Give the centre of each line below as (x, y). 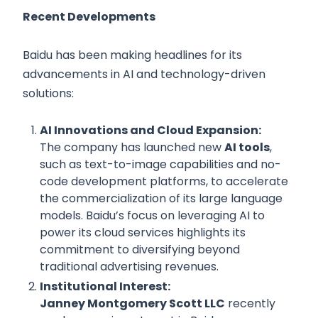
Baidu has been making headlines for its (132, 55)
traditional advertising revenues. (129, 267)
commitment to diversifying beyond (140, 250)
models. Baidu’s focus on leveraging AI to (152, 216)
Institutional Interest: (105, 287)
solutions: (48, 94)
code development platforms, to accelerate (164, 182)
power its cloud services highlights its (143, 233)
